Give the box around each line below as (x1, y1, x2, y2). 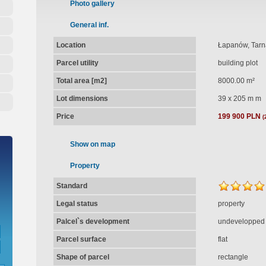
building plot (217, 59, 258, 67)
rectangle (217, 253, 248, 261)
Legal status (56, 199, 98, 208)
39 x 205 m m (217, 94, 261, 103)
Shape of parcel (56, 253, 109, 261)
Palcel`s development (56, 217, 129, 226)
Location (56, 41, 85, 49)
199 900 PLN (217, 112, 261, 121)
